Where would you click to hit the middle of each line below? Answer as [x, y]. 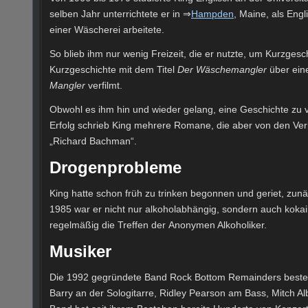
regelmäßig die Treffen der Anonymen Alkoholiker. [158, 225]
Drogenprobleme [115, 167]
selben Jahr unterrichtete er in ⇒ [120, 14]
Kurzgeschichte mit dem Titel [113, 70]
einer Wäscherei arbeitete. [107, 30]
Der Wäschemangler [222, 70]
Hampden [212, 14]
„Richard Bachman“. [93, 141]
